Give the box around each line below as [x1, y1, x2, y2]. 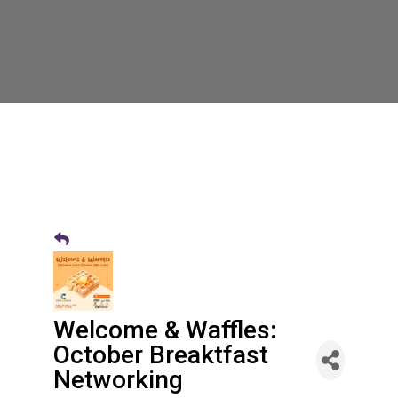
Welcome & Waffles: [52, 315, 276, 345]
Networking [52, 365, 183, 394]
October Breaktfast [52, 340, 268, 370]
